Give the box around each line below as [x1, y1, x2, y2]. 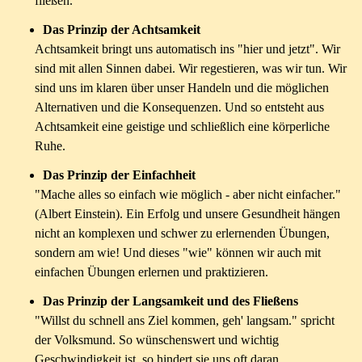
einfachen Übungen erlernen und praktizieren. [35, 265, 268, 279]
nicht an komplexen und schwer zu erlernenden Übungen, [35, 226, 330, 240]
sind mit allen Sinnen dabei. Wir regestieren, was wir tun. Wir [35, 61, 347, 75]
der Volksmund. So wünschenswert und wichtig [35, 333, 279, 347]
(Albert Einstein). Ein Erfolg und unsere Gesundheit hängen [35, 207, 340, 221]
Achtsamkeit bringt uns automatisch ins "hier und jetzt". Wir [35, 42, 340, 56]
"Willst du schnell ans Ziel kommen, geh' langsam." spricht [35, 314, 335, 327]
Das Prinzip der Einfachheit [43, 168, 196, 182]
